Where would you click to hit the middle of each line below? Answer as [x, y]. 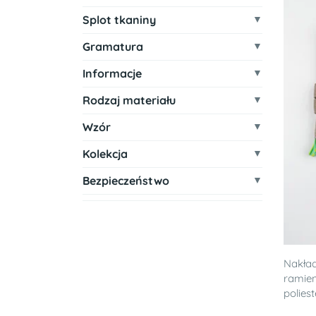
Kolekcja [105, 154]
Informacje [112, 73]
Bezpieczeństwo [126, 181]
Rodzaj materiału [129, 100]
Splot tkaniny [119, 20]
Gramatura [113, 47]
